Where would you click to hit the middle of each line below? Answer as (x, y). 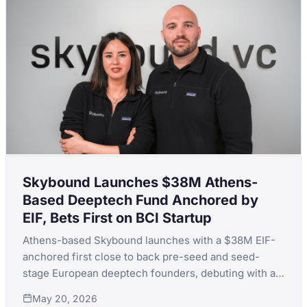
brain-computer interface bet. (95, 289)
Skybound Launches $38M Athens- (140, 182)
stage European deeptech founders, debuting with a (149, 273)
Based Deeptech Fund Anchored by (140, 200)
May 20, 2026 (65, 298)
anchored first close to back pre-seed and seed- (141, 256)
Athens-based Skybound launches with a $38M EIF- (149, 240)
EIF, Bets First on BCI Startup (117, 218)
